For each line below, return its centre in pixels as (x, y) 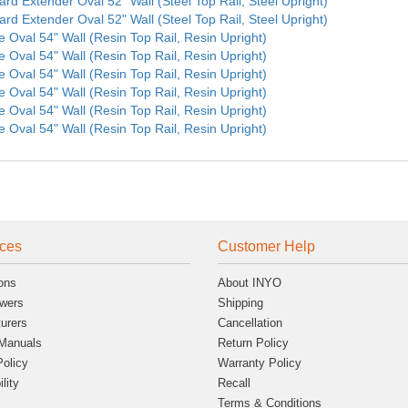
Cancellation (250, 322)
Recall (234, 382)
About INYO (250, 282)
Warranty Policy (260, 362)
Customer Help (266, 246)
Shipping (240, 302)
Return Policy (253, 342)
